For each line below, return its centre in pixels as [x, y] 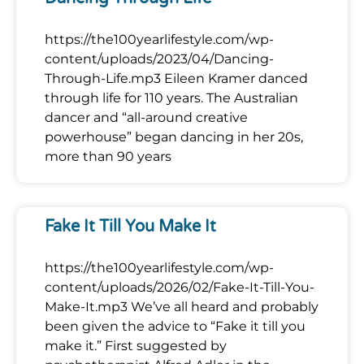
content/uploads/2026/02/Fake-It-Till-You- [180, 287]
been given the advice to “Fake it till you [175, 326]
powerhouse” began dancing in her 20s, [174, 136]
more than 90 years [108, 156]
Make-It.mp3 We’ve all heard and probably [182, 306]
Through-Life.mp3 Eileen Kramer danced [176, 78]
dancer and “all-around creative [146, 117]
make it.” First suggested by [136, 345]
